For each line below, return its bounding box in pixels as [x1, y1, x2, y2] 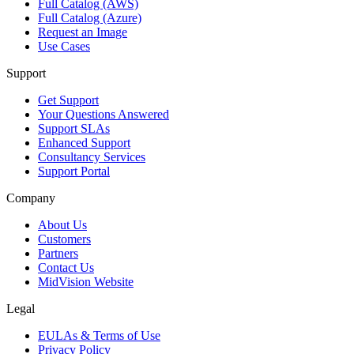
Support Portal [38, 164, 110, 178]
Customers [38, 232, 91, 246]
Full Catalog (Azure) [38, 10, 141, 24]
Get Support [38, 92, 99, 107]
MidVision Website [38, 274, 134, 288]
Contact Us [38, 260, 94, 274]
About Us [38, 217, 87, 232]
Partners [38, 246, 78, 260]
